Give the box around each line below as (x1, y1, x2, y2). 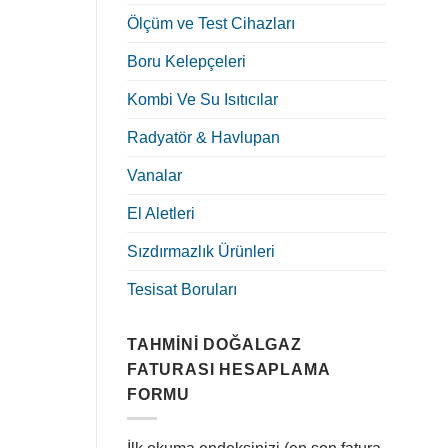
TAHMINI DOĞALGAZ (127, 335, 302, 353)
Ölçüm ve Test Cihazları (127, 14, 295, 32)
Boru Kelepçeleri (127, 52, 246, 70)
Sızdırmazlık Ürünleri (127, 242, 275, 260)
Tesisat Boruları (127, 280, 237, 298)
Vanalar (127, 166, 182, 184)
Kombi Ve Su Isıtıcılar (127, 90, 278, 108)
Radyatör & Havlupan (127, 128, 280, 146)
